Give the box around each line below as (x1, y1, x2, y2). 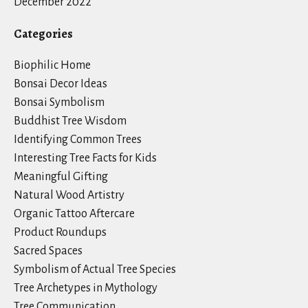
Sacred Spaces (14, 244, 82, 257)
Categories (14, 25, 73, 42)
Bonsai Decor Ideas (14, 77, 107, 90)
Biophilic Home (14, 58, 91, 71)
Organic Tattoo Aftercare (14, 207, 135, 220)
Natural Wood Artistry (14, 188, 124, 201)
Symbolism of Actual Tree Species (14, 263, 176, 276)
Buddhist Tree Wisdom (14, 114, 126, 127)
